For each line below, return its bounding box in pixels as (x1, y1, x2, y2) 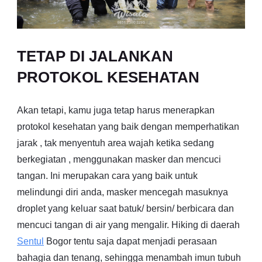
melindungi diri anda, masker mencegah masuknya (17, 187, 228, 197)
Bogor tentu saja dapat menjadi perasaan (44, 236, 217, 246)
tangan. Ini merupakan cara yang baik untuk (17, 170, 198, 181)
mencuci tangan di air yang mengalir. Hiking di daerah (17, 219, 240, 230)
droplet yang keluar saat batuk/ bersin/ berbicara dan (17, 203, 234, 213)
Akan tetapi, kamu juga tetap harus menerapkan (17, 105, 215, 115)
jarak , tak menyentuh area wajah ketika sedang (17, 137, 214, 148)
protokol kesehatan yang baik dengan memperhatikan (17, 121, 239, 132)
